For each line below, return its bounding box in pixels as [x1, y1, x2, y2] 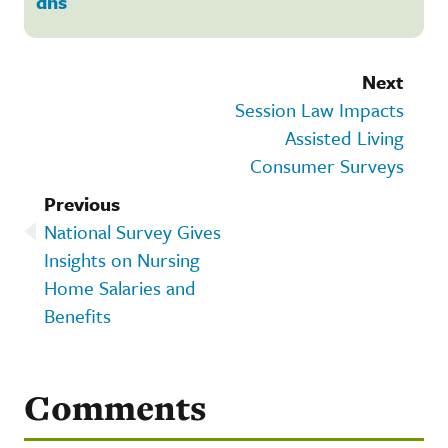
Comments [24, 383, 206, 431]
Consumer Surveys [250, 151, 404, 179]
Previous [44, 189, 120, 217]
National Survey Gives [44, 217, 221, 245]
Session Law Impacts [235, 95, 404, 123]
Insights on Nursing [44, 245, 200, 273]
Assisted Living [285, 123, 404, 151]
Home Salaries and [44, 273, 196, 301]
